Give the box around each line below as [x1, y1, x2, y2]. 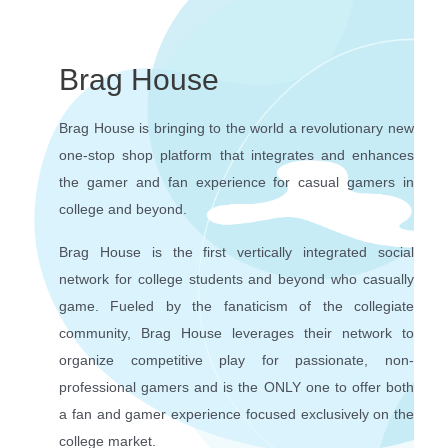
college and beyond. [59, 200, 187, 217]
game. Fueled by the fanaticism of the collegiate [59, 297, 414, 314]
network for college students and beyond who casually [59, 270, 414, 287]
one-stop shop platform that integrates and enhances [59, 146, 414, 163]
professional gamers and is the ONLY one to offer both [59, 378, 414, 395]
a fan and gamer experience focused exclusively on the [59, 405, 414, 422]
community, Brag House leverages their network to [59, 324, 414, 341]
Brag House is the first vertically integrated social [59, 243, 414, 260]
